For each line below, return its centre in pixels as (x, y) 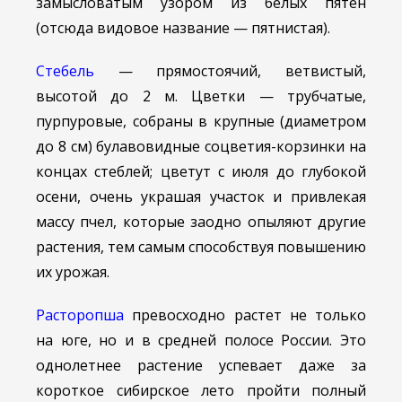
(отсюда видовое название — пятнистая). (183, 28)
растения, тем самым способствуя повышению (201, 247)
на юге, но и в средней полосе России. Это (201, 341)
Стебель (65, 71)
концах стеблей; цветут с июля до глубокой (201, 172)
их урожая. (73, 272)
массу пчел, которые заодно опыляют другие (201, 222)
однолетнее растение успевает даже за (201, 366)
